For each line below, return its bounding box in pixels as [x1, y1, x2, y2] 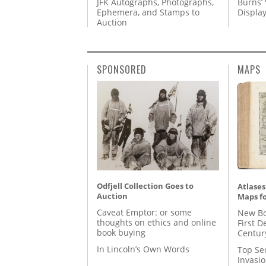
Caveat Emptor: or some [97, 207, 192, 218]
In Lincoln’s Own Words [97, 243, 189, 255]
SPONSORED [97, 62, 147, 77]
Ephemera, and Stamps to [97, 6, 199, 18]
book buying [97, 227, 145, 239]
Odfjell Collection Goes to [97, 180, 194, 191]
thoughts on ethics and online [97, 217, 216, 229]
